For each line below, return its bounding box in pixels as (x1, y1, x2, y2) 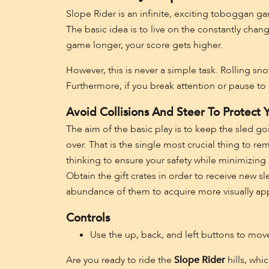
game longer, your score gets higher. (65, 38, 223, 52)
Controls (65, 210, 110, 226)
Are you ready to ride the (65, 253, 174, 267)
